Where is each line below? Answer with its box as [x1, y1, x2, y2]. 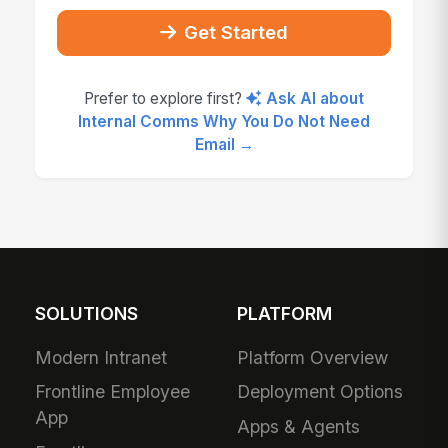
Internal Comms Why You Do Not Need [78, 111, 370, 131]
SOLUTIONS [35, 303, 139, 325]
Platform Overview [237, 346, 389, 368]
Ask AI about [265, 88, 364, 108]
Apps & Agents [237, 416, 361, 438]
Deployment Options [237, 381, 404, 403]
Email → [194, 134, 254, 154]
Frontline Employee [35, 381, 191, 403]
